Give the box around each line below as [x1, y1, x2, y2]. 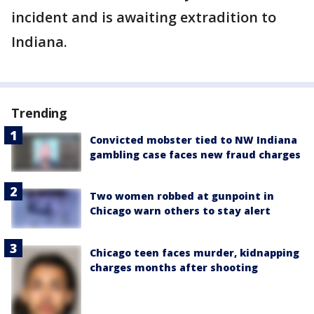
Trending [11, 104, 68, 122]
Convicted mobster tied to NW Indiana [90, 133, 297, 147]
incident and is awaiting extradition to [11, 8, 276, 27]
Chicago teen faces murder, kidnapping [90, 245, 299, 259]
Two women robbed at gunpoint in [90, 189, 274, 203]
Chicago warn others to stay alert [90, 204, 271, 218]
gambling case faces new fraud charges [90, 148, 301, 162]
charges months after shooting [90, 260, 258, 274]
